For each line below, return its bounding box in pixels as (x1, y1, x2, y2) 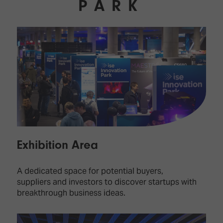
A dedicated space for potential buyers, (16, 166, 163, 177)
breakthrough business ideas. (16, 188, 125, 199)
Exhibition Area (16, 138, 98, 152)
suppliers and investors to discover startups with (16, 177, 197, 188)
